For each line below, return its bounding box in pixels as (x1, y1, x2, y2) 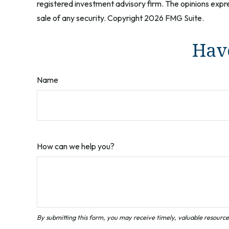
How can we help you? (37, 141, 114, 151)
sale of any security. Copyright (37, 12, 144, 23)
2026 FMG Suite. (144, 12, 204, 23)
